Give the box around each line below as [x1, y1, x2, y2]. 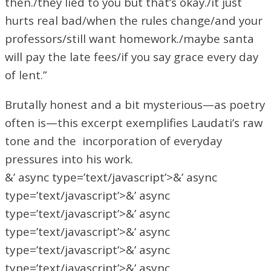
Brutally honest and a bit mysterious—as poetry [5, 96, 265, 112]
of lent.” [5, 67, 47, 82]
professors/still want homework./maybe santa [5, 30, 254, 46]
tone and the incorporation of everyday [5, 132, 222, 148]
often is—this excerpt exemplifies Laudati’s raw [5, 114, 263, 130]
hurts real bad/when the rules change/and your [5, 12, 263, 28]
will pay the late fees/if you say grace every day [5, 48, 258, 64]
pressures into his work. [5, 151, 133, 166]
